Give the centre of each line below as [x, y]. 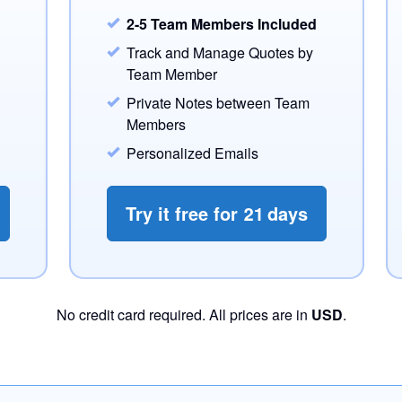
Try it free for [184, 213]
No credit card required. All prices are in [184, 315]
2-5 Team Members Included [222, 24]
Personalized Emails [192, 153]
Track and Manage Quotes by [220, 52]
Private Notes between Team [218, 103]
